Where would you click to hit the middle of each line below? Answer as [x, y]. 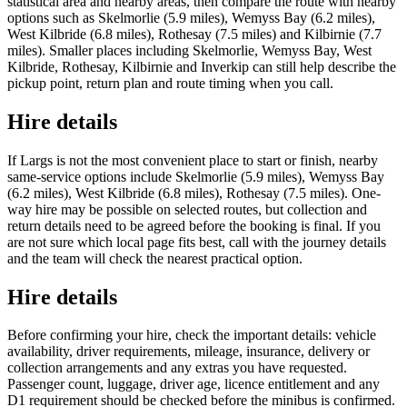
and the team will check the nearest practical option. [155, 258]
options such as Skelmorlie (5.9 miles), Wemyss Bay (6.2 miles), [191, 17]
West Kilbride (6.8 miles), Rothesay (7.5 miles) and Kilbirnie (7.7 [194, 34]
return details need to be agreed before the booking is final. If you [194, 225]
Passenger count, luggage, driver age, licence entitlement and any [194, 384]
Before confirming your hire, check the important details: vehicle [192, 335]
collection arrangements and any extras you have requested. [177, 368]
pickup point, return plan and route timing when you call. [170, 83]
